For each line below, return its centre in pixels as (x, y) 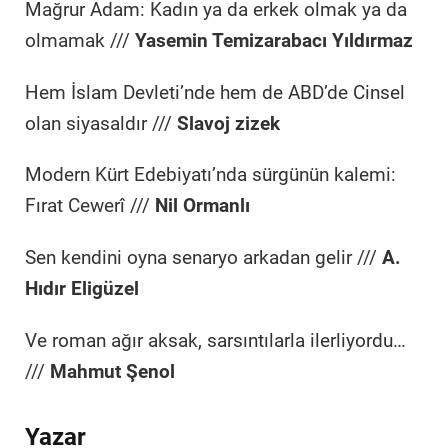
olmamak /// (80, 41)
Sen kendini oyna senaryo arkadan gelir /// (203, 258)
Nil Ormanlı (202, 206)
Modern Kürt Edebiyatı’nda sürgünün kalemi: (210, 175)
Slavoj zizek (228, 123)
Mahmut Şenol (112, 371)
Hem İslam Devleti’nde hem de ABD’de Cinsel (215, 92)
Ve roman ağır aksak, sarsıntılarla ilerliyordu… (215, 340)
